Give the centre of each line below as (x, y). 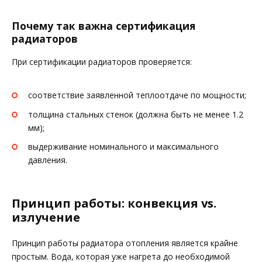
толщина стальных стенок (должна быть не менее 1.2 (136, 114)
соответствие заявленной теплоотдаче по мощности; (137, 95)
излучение (46, 217)
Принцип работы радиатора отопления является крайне (125, 243)
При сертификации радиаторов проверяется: (102, 62)
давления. (48, 160)
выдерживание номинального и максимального (123, 147)
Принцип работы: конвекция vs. (114, 203)
